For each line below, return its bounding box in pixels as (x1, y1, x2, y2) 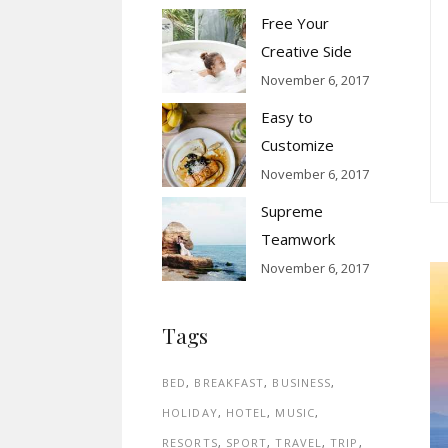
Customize (261, 135, 334, 156)
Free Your (261, 13, 329, 34)
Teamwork (261, 229, 335, 250)
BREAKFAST (194, 375, 265, 391)
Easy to (261, 107, 313, 128)
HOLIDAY (162, 405, 218, 421)
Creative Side (261, 41, 352, 62)
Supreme (261, 201, 323, 222)
